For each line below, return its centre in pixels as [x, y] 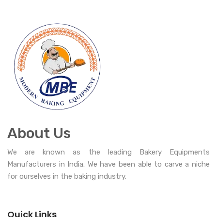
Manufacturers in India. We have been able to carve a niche [108, 164]
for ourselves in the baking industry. [67, 176]
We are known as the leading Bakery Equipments [108, 152]
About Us [39, 133]
